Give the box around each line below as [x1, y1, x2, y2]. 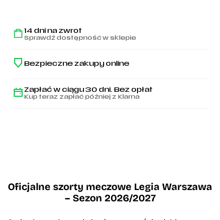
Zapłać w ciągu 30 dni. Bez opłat [24, 86, 153, 94]
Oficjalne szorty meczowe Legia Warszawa [8, 178, 212, 194]
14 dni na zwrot [24, 27, 82, 35]
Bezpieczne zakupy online [24, 60, 129, 68]
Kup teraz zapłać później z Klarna [24, 94, 139, 100]
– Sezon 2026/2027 [64, 190, 156, 205]
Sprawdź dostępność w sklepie [24, 35, 136, 41]
